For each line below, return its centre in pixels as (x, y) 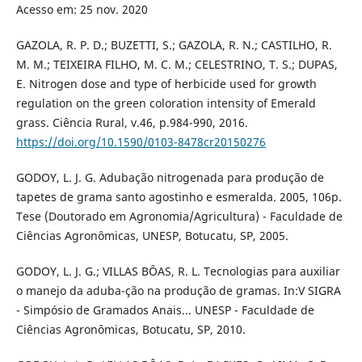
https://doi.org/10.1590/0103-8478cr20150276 (141, 142)
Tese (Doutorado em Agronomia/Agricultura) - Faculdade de (179, 217)
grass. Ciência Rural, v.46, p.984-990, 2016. (132, 123)
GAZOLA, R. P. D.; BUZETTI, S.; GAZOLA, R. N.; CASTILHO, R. (174, 45)
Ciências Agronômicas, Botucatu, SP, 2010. (130, 330)
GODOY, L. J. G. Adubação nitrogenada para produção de (170, 178)
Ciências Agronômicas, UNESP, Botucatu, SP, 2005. (152, 236)
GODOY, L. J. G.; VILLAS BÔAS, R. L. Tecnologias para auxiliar (178, 271)
